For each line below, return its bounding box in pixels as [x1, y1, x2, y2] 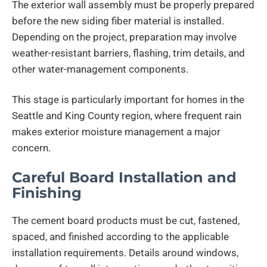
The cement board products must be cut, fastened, [12, 215, 240, 227]
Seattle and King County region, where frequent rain [12, 109, 241, 122]
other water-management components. [12, 63, 188, 75]
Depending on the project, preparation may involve [12, 30, 237, 43]
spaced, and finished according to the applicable [12, 231, 229, 243]
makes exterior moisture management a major [12, 125, 221, 138]
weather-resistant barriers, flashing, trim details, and [12, 46, 245, 59]
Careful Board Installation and [12, 169, 237, 187]
